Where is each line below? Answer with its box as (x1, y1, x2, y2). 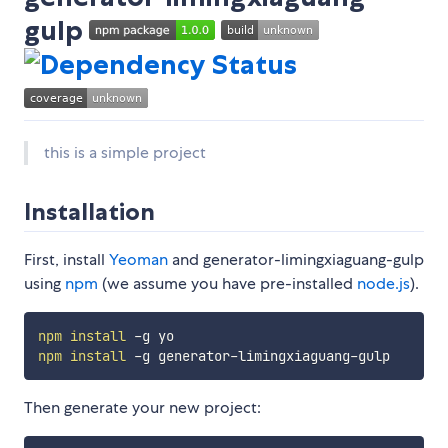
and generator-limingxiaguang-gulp (168, 249, 424, 271)
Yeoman (109, 249, 168, 271)
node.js (357, 273, 410, 295)
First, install (24, 249, 109, 271)
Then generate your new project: (24, 397, 261, 419)
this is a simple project (44, 142, 206, 164)
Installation (24, 197, 155, 227)
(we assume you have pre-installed (98, 273, 357, 295)
